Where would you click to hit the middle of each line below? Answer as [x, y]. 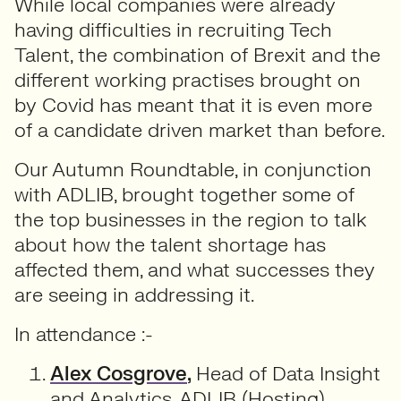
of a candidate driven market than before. [200, 130]
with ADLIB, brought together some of [184, 195]
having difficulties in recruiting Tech [173, 30]
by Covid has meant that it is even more [193, 105]
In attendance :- [84, 334]
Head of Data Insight [288, 374]
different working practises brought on [188, 80]
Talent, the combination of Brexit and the [197, 55]
